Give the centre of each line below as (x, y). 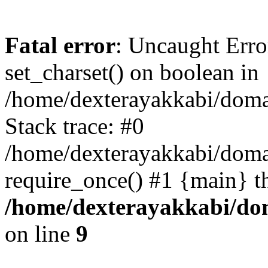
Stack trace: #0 (74, 126)
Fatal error (60, 45)
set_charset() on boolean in (132, 72)
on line (40, 234)
